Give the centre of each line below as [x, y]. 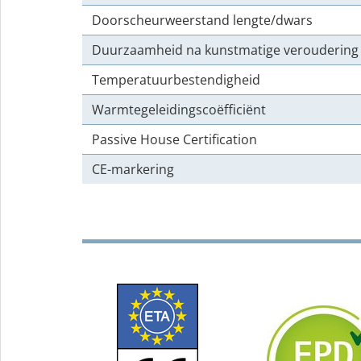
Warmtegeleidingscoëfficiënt [179, 110]
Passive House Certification [174, 139]
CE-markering [133, 169]
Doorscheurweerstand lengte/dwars [202, 20]
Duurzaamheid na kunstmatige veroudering [225, 50]
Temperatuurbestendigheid [176, 80]
